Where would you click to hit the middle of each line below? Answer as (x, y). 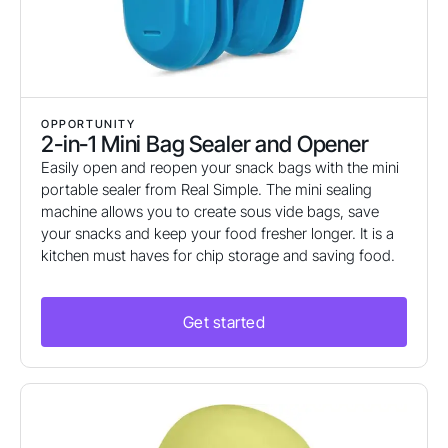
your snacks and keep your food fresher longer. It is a (217, 234)
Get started (224, 322)
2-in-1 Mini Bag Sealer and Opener (205, 144)
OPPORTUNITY (88, 124)
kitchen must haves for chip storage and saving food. (218, 256)
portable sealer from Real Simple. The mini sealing (206, 190)
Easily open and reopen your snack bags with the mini (220, 168)
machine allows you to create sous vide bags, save (210, 212)
